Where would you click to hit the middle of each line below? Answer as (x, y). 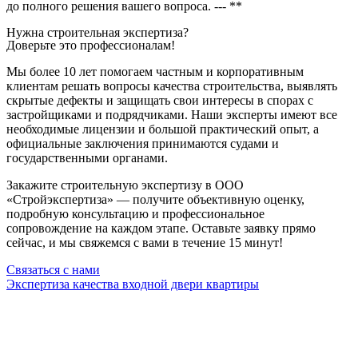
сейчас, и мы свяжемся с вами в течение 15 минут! (145, 242)
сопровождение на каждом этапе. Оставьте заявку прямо (161, 228)
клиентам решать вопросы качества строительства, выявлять (172, 86)
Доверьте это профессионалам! (91, 45)
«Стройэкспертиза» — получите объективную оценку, (155, 199)
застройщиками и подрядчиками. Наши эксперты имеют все (172, 114)
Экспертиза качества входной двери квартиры (133, 284)
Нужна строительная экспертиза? (97, 32)
